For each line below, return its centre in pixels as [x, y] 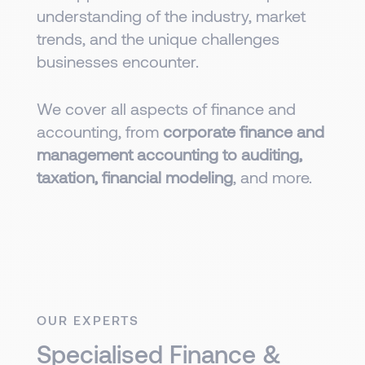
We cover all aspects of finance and [166, 108]
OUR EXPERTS [88, 319]
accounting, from [100, 131]
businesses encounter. [118, 61]
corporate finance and [244, 131]
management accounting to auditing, [169, 154]
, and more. [273, 176]
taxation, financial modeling [135, 176]
